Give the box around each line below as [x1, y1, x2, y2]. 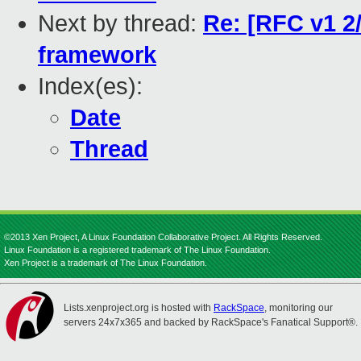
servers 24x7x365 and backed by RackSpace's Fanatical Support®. [64, 317, 358, 328]
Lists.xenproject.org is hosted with [64, 302, 214, 313]
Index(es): [38, 73, 143, 100]
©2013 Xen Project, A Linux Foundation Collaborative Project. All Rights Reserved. [4, 232, 322, 242]
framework [38, 42, 156, 68]
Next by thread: [38, 10, 203, 37]
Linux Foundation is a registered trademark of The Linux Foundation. [4, 245, 271, 255]
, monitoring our [264, 302, 333, 313]
